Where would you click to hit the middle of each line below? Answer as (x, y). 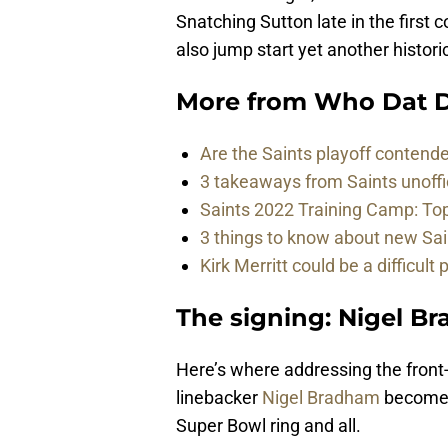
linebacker (219, 398)
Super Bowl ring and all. (268, 426)
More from (245, 102)
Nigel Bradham (321, 398)
